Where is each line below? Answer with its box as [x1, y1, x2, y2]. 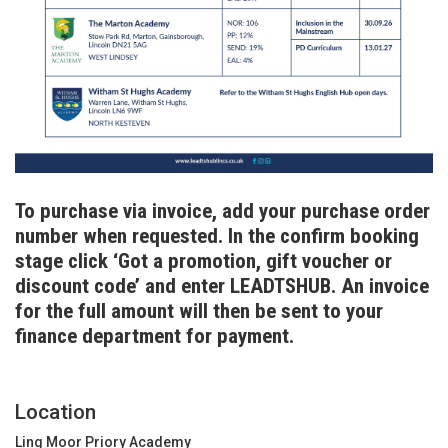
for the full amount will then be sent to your [15, 299, 383, 324]
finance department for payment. [15, 324, 299, 349]
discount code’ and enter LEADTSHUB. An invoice [15, 274, 429, 299]
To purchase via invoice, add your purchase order [15, 199, 430, 224]
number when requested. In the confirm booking [15, 224, 419, 249]
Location [15, 400, 96, 425]
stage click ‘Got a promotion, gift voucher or [15, 249, 392, 274]
